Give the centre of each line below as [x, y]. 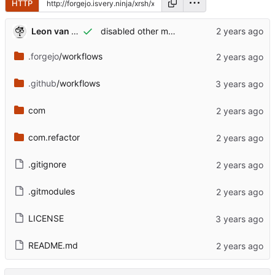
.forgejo [43, 56]
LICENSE [46, 219]
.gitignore [47, 165]
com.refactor [54, 137]
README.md [53, 246]
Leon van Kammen [75, 31]
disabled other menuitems [172, 31]
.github [42, 83]
